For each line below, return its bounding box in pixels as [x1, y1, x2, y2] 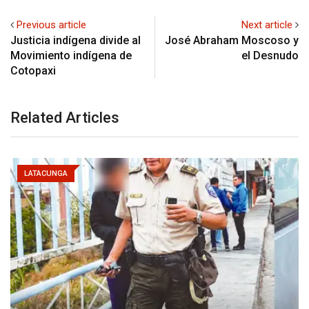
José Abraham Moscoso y [165, 34, 299, 48]
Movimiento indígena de [10, 49, 132, 63]
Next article [241, 19, 292, 32]
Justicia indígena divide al [10, 34, 141, 48]
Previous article [17, 19, 86, 32]
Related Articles [10, 109, 119, 127]
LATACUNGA [24, 169, 68, 179]
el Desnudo [241, 49, 299, 63]
